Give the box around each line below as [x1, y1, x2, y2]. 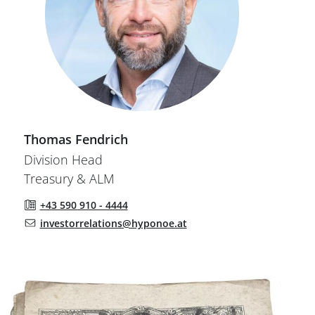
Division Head [24, 150, 103, 168]
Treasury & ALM [24, 169, 115, 187]
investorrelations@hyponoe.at [39, 216, 187, 230]
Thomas [24, 131, 72, 148]
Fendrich [75, 131, 128, 148]
